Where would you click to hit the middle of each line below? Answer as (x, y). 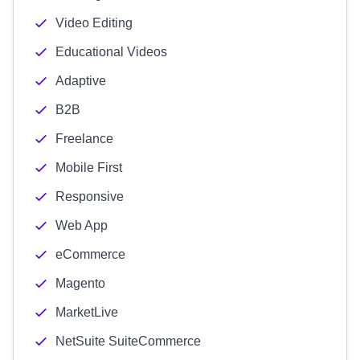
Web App (82, 225)
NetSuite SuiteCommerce (128, 341)
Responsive (90, 196)
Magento (80, 283)
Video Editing (94, 23)
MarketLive (87, 312)
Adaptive (81, 81)
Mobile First (89, 168)
